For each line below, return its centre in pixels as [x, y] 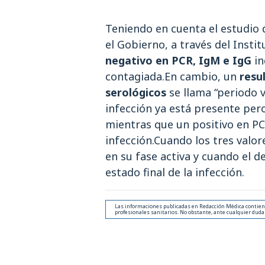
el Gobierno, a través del [168, 44]
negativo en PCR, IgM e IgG [178, 60]
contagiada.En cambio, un [172, 76]
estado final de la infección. [175, 172]
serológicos [137, 92]
